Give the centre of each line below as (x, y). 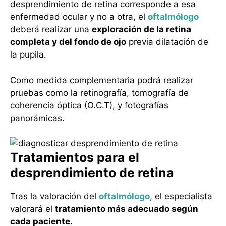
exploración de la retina (142, 30)
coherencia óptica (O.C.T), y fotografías (89, 105)
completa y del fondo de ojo (68, 42)
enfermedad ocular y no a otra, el (79, 17)
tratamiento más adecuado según (127, 209)
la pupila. (28, 55)
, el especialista (181, 196)
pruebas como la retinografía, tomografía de (99, 93)
